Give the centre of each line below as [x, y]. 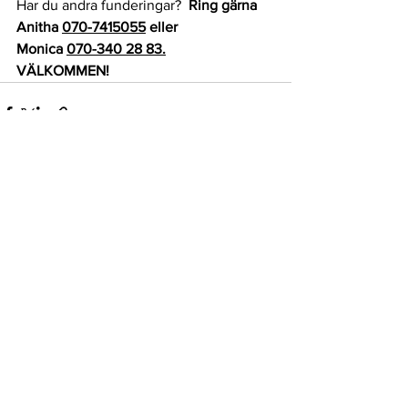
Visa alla [269, 216]
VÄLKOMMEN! [63, 71]
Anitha [39, 27]
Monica [41, 49]
